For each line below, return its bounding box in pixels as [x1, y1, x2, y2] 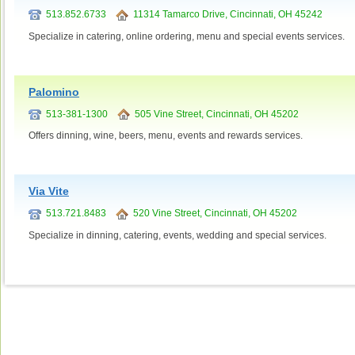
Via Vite [29, 185, 69, 198]
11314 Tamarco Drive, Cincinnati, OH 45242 [128, 8, 323, 20]
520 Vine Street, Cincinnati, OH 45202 [128, 208, 297, 219]
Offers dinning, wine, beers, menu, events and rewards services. [29, 130, 303, 142]
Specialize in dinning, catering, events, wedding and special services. [29, 230, 326, 242]
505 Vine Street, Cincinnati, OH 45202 [130, 108, 299, 120]
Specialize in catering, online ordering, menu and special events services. [29, 30, 345, 42]
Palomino [29, 85, 79, 98]
